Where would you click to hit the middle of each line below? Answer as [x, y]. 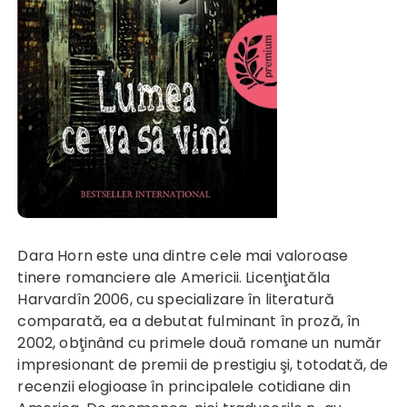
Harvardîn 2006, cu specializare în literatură [176, 300]
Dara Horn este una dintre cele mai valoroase [23, 256]
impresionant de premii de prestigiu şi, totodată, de [203, 365]
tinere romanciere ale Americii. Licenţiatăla [174, 278]
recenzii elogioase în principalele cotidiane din [184, 387]
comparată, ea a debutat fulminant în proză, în [189, 322]
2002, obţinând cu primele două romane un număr [200, 343]
